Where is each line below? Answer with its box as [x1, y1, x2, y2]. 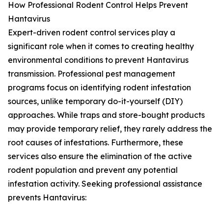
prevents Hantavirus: [8, 192, 86, 203]
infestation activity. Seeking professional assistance [8, 179, 202, 189]
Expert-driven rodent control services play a [8, 27, 175, 38]
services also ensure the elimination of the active [8, 151, 192, 162]
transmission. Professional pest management [8, 69, 175, 79]
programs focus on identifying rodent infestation [8, 82, 191, 93]
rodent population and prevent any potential [8, 165, 178, 175]
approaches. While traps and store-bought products [8, 110, 205, 120]
